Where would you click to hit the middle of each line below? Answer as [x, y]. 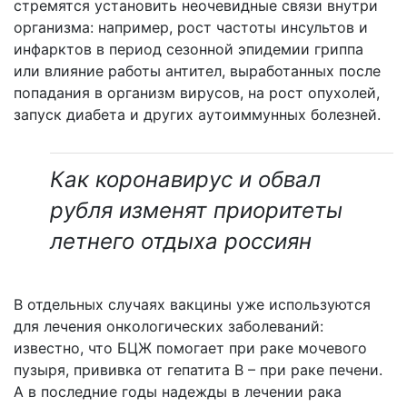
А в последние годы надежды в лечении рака [178, 391]
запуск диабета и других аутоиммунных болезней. [197, 114]
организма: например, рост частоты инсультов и [191, 27]
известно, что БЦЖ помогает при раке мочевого [190, 347]
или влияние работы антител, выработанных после [197, 70]
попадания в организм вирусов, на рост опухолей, [197, 92]
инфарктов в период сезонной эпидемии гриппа [189, 49]
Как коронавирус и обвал [185, 179]
